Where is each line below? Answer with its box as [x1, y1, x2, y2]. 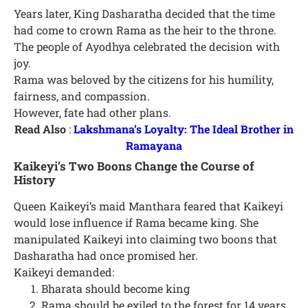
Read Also [14, 122, 66, 137]
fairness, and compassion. [14, 89, 150, 104]
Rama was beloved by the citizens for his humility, [14, 72, 274, 87]
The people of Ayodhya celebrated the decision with [14, 39, 280, 54]
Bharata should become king [41, 281, 190, 296]
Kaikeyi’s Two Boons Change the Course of [14, 158, 254, 175]
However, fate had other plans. [14, 105, 171, 120]
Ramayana [126, 138, 182, 153]
